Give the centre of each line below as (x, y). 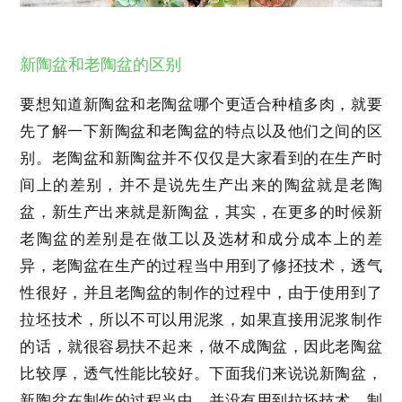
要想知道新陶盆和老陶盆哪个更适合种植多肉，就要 (201, 105)
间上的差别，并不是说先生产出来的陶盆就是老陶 (201, 186)
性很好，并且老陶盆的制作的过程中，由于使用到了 (201, 293)
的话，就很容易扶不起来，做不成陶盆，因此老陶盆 (201, 347)
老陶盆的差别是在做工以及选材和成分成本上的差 (201, 240)
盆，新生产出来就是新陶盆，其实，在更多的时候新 (201, 213)
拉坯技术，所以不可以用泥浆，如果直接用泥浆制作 (201, 320)
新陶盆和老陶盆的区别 (101, 65)
